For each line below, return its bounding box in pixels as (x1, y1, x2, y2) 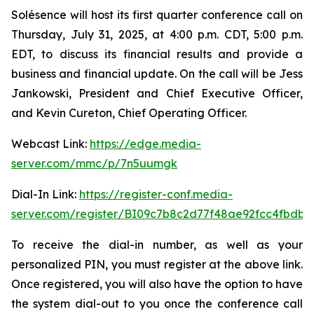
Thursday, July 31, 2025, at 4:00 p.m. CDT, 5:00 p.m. (11, 27, 303, 41)
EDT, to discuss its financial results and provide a (11, 47, 303, 61)
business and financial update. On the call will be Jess (11, 67, 303, 81)
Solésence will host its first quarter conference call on (11, 8, 303, 22)
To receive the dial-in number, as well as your (11, 238, 303, 252)
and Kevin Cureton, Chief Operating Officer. (11, 106, 250, 120)
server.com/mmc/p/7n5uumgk (11, 156, 177, 170)
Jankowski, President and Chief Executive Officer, (11, 86, 303, 100)
